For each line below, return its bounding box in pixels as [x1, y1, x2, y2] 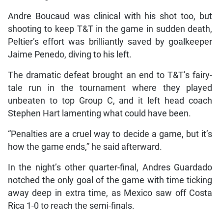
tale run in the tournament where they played [7, 82, 213, 93]
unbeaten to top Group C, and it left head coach [7, 95, 213, 106]
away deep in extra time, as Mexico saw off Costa [7, 188, 213, 198]
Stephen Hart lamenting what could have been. [7, 108, 191, 118]
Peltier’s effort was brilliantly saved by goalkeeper [7, 36, 213, 47]
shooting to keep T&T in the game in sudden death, [7, 24, 213, 34]
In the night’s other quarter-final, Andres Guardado [7, 162, 213, 172]
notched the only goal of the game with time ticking [7, 175, 213, 185]
